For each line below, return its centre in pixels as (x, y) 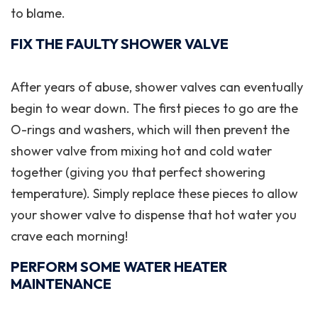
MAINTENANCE (61, 284)
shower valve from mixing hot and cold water (141, 151)
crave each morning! (69, 236)
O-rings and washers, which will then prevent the (150, 130)
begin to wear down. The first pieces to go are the (154, 108)
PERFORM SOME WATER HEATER (119, 267)
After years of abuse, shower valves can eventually (157, 87)
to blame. (38, 13)
